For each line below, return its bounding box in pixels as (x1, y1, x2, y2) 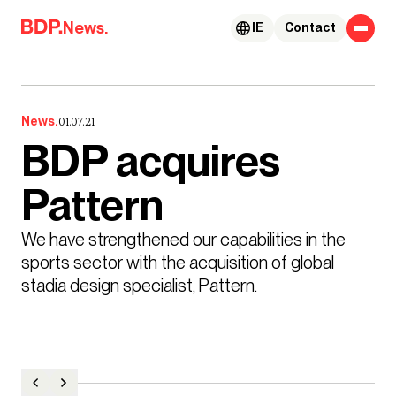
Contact (285, 20, 336, 35)
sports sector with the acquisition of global (21, 252, 334, 272)
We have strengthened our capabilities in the (21, 229, 346, 249)
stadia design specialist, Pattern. (21, 275, 260, 295)
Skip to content (17, 12, 113, 27)
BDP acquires (21, 135, 280, 187)
